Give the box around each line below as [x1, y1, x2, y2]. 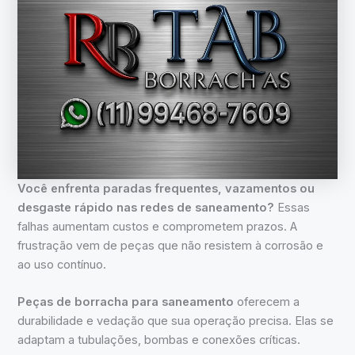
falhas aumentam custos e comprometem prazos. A [17, 219, 298, 234]
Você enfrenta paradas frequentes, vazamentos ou [17, 181, 315, 196]
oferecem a [234, 294, 300, 309]
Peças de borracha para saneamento [17, 294, 235, 309]
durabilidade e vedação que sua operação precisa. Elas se [17, 313, 334, 328]
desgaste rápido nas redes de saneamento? [17, 200, 275, 215]
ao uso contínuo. [17, 257, 107, 272]
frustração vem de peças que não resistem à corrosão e [17, 238, 324, 253]
